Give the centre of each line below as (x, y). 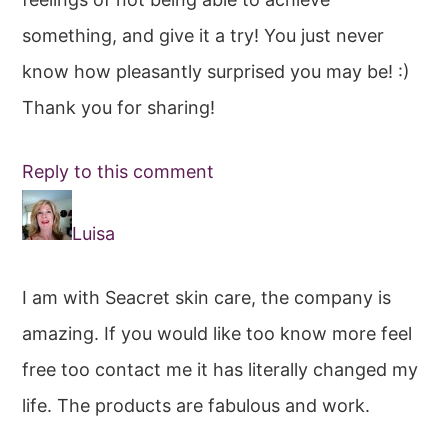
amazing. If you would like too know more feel (217, 334)
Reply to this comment (118, 172)
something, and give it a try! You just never (203, 36)
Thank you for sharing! (119, 108)
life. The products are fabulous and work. (196, 406)
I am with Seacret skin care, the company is (207, 298)
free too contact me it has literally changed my (220, 370)
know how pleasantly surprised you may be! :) (216, 72)
